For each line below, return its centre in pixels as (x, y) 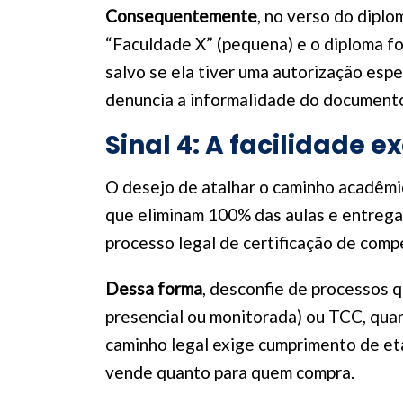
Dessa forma (154, 288)
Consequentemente (181, 16)
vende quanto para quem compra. (230, 372)
